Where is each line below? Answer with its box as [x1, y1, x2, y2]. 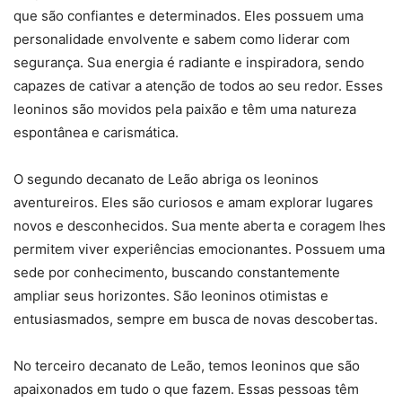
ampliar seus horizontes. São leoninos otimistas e [13, 287, 328, 305]
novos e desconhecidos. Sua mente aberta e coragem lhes [13, 217, 386, 235]
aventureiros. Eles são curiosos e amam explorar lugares [13, 194, 373, 212]
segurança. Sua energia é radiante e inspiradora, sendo [13, 54, 364, 72]
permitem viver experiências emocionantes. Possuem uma [13, 240, 385, 258]
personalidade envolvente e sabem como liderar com [13, 31, 350, 48]
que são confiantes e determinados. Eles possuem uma [13, 7, 363, 25]
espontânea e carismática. [13, 124, 179, 142]
